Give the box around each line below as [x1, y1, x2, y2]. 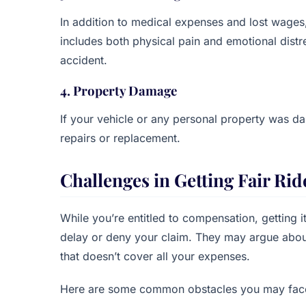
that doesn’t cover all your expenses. [60, 249, 250, 263]
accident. [60, 53, 107, 67]
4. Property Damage [60, 82, 177, 99]
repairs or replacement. [60, 131, 180, 145]
